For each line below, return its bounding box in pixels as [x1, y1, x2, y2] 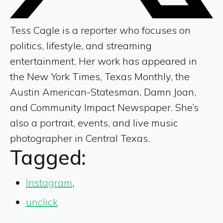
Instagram [26, 176, 72, 189]
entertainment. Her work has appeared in [10, 54, 197, 67]
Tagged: [10, 144, 86, 170]
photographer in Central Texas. [10, 131, 150, 144]
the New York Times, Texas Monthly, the [10, 70, 190, 83]
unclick [26, 195, 58, 208]
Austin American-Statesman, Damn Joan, [10, 85, 196, 98]
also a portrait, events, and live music [10, 116, 178, 129]
